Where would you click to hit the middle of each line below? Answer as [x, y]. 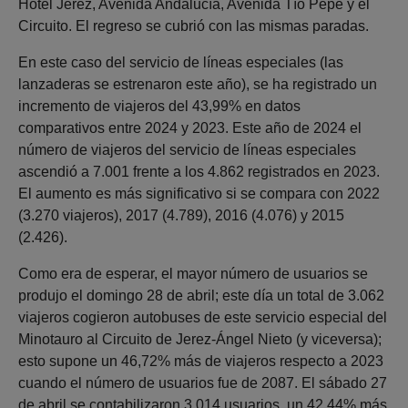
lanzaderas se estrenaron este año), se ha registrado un [198, 85]
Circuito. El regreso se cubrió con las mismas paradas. [194, 26]
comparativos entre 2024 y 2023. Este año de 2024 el [190, 128]
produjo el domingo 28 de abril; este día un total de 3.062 [201, 296]
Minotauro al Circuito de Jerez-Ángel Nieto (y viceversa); [200, 340]
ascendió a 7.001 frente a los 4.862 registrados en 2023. [199, 172]
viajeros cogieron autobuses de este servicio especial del [203, 318]
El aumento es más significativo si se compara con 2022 [199, 194]
